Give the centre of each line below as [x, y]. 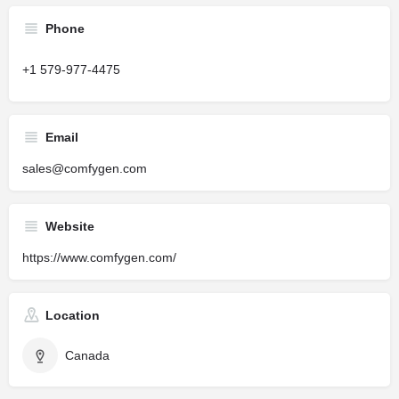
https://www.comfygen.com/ [99, 257]
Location [73, 315]
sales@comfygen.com [85, 168]
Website [70, 226]
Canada [87, 355]
